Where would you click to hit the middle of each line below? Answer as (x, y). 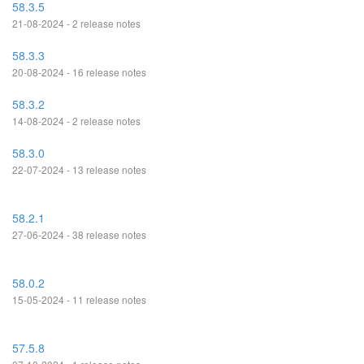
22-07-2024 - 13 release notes (79, 169)
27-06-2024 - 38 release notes (79, 234)
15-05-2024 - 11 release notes (79, 299)
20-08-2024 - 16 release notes (79, 72)
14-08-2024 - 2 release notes (76, 121)
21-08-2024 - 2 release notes (76, 23)
